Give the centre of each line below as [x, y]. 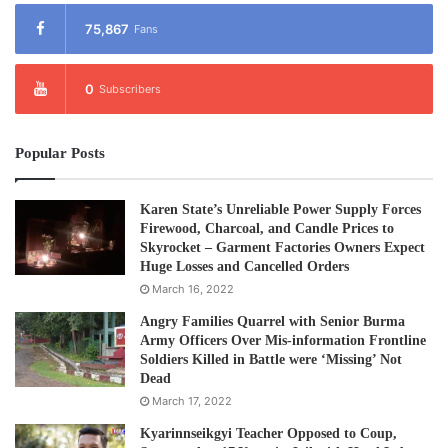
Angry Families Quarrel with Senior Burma [272, 322]
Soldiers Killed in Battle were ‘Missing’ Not [271, 360]
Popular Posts [60, 153]
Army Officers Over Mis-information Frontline [283, 341]
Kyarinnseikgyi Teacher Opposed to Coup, [268, 434]
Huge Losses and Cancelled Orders [244, 267]
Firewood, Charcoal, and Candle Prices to [267, 229]
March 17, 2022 [192, 401]
